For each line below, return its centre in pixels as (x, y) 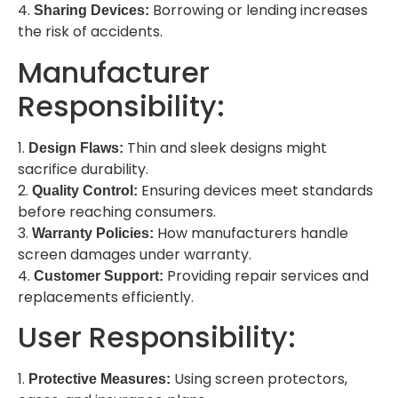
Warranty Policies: (95, 233)
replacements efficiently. (106, 297)
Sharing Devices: (92, 11)
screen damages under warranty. (135, 254)
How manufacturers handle (253, 233)
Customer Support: (99, 275)
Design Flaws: (76, 147)
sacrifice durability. (83, 169)
